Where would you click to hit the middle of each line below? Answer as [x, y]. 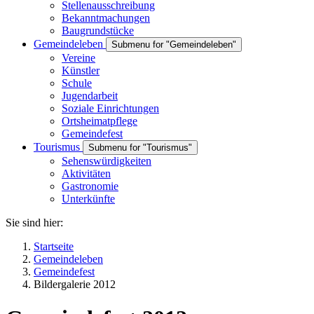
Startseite [54, 246]
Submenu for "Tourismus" [140, 148]
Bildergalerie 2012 [75, 284]
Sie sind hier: [34, 223]
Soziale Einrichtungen [110, 108]
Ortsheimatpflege [100, 121]
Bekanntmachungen [106, 18]
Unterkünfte [88, 199]
